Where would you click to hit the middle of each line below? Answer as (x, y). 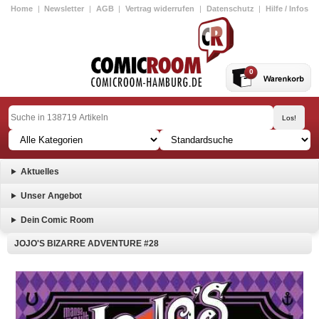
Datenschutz (230, 9)
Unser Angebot (51, 196)
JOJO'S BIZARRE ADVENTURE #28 (87, 244)
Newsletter (64, 9)
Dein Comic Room (57, 220)
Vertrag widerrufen (160, 9)
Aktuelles (40, 172)
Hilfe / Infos (287, 9)
